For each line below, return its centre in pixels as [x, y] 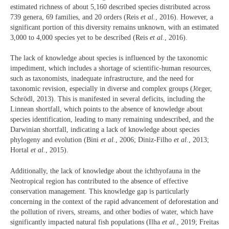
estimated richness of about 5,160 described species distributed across [110, 7]
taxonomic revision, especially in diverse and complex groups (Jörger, [111, 89]
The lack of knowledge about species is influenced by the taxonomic [109, 58]
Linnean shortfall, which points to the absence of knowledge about [106, 109]
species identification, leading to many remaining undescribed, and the [112, 120]
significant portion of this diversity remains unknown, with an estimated [114, 27]
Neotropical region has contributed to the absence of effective [99, 181]
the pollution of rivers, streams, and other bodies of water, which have [112, 212]
